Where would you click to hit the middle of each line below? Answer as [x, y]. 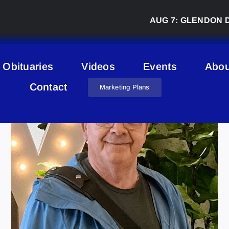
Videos [98, 66]
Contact [48, 87]
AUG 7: [135, 20]
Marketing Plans [124, 87]
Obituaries [28, 66]
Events [160, 66]
